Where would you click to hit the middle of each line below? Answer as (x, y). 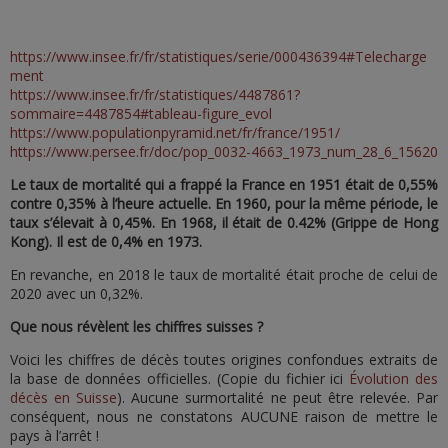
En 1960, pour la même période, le (326, 203)
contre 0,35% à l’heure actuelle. (110, 203)
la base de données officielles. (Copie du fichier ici (180, 378)
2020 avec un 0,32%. (76, 293)
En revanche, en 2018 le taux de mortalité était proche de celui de (224, 274)
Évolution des (394, 378)
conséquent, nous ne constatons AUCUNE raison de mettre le (224, 416)
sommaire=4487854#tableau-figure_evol (141, 113)
